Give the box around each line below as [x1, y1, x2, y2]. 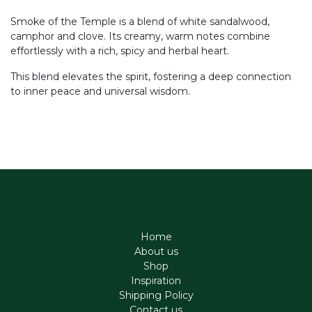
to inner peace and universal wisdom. [10, 85, 190, 97]
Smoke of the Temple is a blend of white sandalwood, [10, 15, 270, 28]
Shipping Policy [118, 289, 194, 302]
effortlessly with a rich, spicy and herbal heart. [10, 45, 229, 57]
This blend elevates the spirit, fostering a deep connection [10, 70, 291, 83]
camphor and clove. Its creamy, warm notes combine [10, 30, 270, 42]
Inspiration [131, 274, 181, 288]
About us [134, 245, 178, 258]
